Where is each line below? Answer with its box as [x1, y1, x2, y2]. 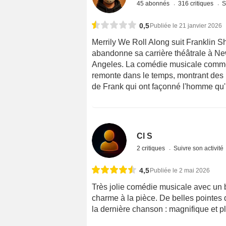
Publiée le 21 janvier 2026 [150, 22, 222, 29]
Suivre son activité [174, 144, 224, 152]
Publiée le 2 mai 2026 [150, 166, 210, 174]
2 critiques [137, 144, 167, 152]
